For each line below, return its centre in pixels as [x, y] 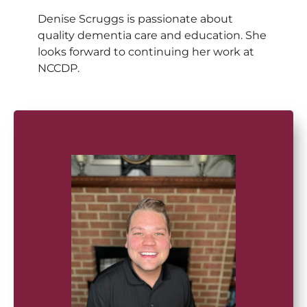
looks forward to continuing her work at [146, 51]
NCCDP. [59, 68]
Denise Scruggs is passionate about [135, 19]
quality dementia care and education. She [152, 35]
